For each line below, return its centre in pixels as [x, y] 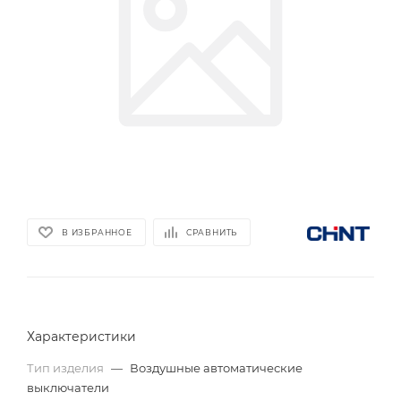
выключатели [68, 388]
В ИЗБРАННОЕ [97, 232]
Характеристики [81, 337]
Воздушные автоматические [216, 368]
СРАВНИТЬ [212, 232]
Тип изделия [67, 368]
